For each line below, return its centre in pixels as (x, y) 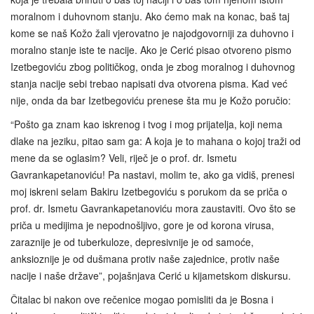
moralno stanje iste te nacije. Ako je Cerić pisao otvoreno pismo (151, 50)
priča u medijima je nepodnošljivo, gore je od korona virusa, (142, 225)
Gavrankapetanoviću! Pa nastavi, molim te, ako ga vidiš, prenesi (152, 175)
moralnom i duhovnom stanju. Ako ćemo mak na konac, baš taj (150, 16)
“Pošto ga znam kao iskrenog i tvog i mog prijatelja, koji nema (146, 124)
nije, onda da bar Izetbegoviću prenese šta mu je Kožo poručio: (151, 101)
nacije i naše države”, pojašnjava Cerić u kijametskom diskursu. (151, 276)
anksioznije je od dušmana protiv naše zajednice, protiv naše (145, 259)
